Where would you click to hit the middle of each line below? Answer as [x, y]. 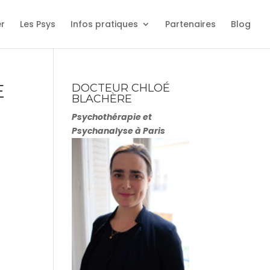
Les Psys [38, 24]
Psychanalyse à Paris [119, 131]
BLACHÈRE [102, 99]
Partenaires [190, 24]
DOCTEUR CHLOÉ [121, 88]
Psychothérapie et [112, 117]
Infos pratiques [104, 24]
